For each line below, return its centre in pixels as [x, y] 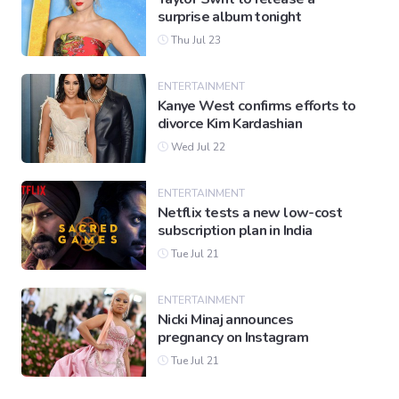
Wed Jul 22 [197, 147]
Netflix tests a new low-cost [250, 213]
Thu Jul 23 [195, 41]
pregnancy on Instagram [233, 338]
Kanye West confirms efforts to [257, 106]
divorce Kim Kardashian [230, 124]
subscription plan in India [235, 231]
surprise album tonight [229, 17]
